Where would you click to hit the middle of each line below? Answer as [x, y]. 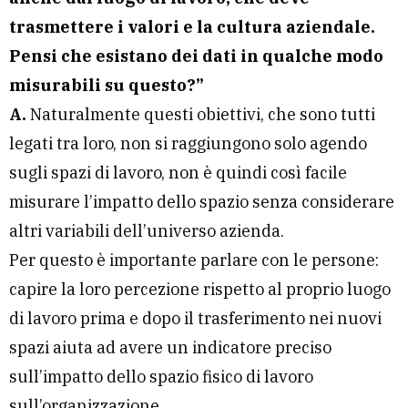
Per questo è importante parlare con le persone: [194, 260]
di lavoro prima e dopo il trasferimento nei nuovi [195, 319]
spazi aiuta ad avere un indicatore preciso [170, 348]
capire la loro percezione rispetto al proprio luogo [200, 290]
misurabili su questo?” [107, 86]
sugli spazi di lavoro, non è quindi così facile [178, 173]
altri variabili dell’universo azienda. [147, 231]
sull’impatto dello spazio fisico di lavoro [161, 377]
